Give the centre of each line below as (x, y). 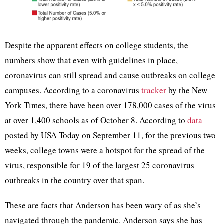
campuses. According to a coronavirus (73, 90)
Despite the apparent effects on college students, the (97, 45)
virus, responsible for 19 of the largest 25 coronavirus (100, 165)
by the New (187, 90)
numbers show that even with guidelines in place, (91, 60)
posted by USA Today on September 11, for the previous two (110, 135)
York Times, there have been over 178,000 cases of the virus (110, 105)
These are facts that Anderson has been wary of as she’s (103, 205)
